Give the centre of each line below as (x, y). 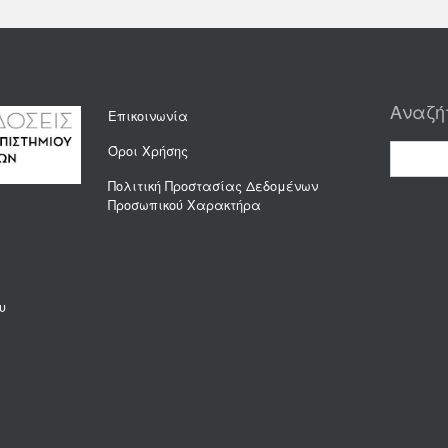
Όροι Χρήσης (147, 150)
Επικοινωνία (147, 115)
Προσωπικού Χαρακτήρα (184, 204)
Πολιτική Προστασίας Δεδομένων (212, 185)
